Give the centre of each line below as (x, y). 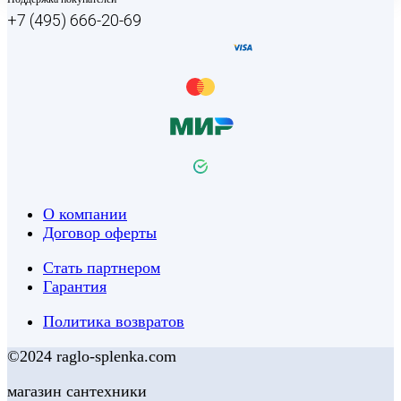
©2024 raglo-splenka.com (92, 356)
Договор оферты (100, 233)
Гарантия (75, 286)
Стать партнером (102, 268)
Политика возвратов (114, 321)
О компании (85, 214)
